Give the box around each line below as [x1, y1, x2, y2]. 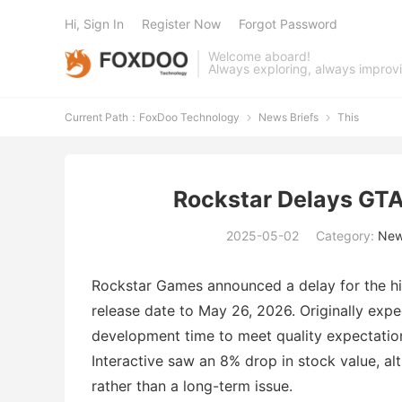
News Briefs [258, 110, 319, 124]
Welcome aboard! [208, 48, 311, 64]
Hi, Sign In [65, 16, 124, 31]
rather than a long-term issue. [92, 377, 293, 395]
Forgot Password [239, 16, 337, 31]
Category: [315, 228, 378, 243]
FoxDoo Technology [139, 110, 240, 124]
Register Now [142, 16, 221, 31]
